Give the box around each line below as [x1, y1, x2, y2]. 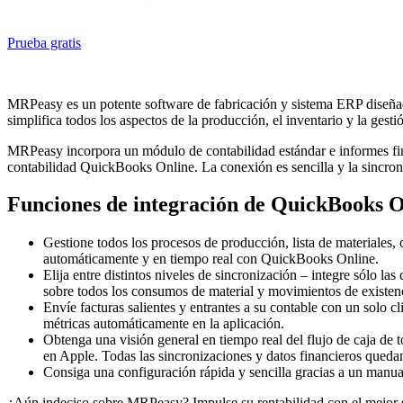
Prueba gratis [7, 34, 81, 50]
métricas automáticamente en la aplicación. [43, 316, 284, 332]
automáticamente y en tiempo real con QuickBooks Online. [43, 251, 379, 267]
